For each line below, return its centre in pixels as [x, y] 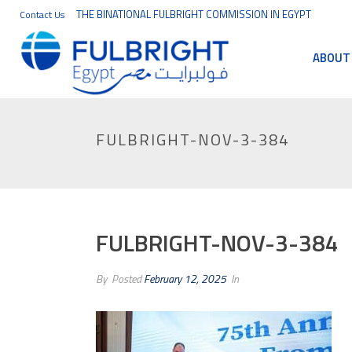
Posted [126, 279]
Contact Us [42, 15]
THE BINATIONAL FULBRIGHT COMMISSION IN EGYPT [194, 14]
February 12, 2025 [185, 279]
